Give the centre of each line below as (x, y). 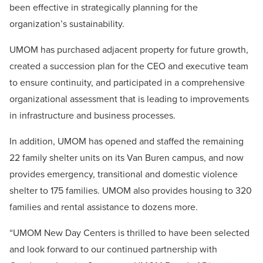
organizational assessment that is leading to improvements (129, 99)
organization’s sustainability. (67, 24)
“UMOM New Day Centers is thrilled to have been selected (129, 233)
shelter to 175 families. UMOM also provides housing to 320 (131, 191)
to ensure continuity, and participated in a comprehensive (127, 83)
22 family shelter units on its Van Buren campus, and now (127, 158)
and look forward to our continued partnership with (113, 249)
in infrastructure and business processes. (92, 116)
